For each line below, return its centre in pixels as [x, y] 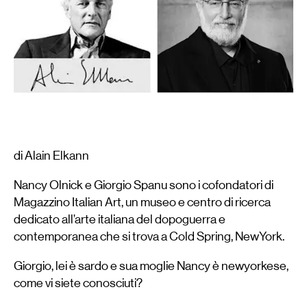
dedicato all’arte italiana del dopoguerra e [120, 219]
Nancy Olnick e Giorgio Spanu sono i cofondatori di [144, 185]
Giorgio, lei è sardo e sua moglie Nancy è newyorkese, [151, 266]
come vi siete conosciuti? [78, 283]
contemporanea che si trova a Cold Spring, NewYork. [149, 236]
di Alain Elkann [51, 156]
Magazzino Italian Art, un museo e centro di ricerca [142, 202]
